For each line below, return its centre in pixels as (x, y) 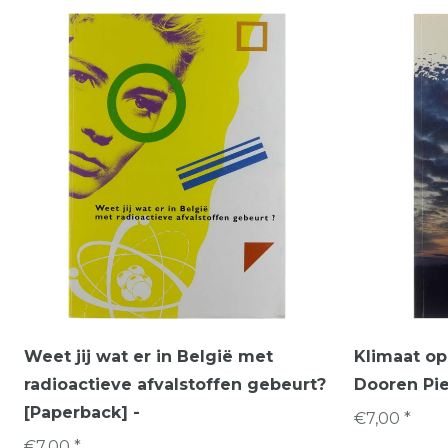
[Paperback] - (82, 412)
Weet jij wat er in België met (148, 356)
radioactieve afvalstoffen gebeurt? (175, 384)
